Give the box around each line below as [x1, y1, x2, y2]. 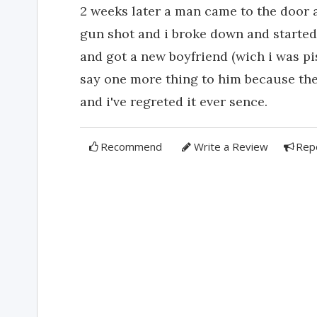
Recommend [100, 139, 163, 154]
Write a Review [193, 139, 268, 154]
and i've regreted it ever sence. [80, 93, 267, 110]
